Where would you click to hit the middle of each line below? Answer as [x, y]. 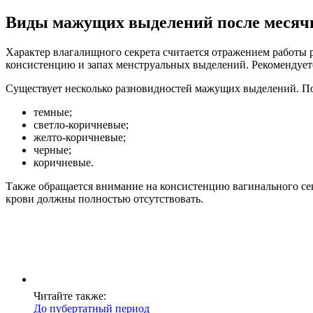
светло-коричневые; [81, 124]
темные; [53, 112]
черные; [52, 150]
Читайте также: [70, 296]
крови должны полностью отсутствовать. [104, 198]
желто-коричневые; [80, 137]
